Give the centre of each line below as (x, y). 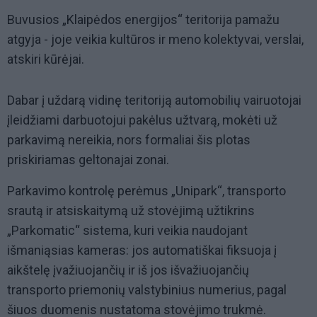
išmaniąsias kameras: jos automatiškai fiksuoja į (142, 250)
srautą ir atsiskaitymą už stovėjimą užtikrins (131, 211)
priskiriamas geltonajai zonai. (88, 160)
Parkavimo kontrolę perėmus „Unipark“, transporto (146, 191)
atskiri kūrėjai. (46, 59)
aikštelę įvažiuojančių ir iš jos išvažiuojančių (128, 270)
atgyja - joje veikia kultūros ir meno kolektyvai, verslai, (155, 40)
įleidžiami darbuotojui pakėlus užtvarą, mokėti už (142, 120)
